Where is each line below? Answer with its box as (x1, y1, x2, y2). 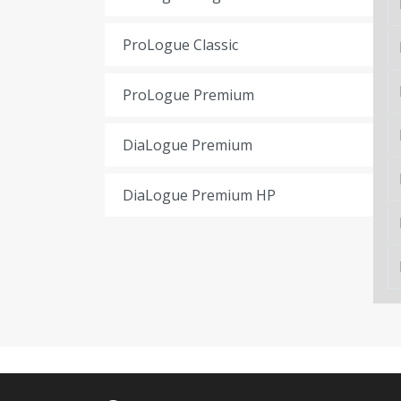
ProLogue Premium (123, 85, 254, 105)
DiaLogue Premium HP (123, 185, 276, 205)
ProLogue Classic (123, 35, 238, 55)
